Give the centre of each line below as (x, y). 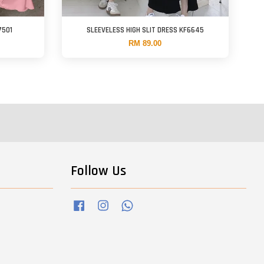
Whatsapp (149, 203)
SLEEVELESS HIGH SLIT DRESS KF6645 (145, 31)
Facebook (100, 203)
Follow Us (98, 171)
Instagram (125, 203)
